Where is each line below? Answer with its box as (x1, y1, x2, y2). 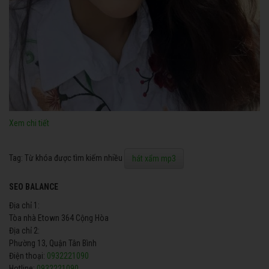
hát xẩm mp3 (132, 153, 176, 163)
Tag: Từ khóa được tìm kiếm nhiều (9, 153, 124, 163)
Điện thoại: (9, 250, 45, 261)
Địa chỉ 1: (9, 200, 40, 210)
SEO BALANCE (9, 181, 58, 192)
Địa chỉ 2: (9, 225, 40, 235)
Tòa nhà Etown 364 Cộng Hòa (9, 213, 109, 223)
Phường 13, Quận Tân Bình (9, 238, 97, 248)
